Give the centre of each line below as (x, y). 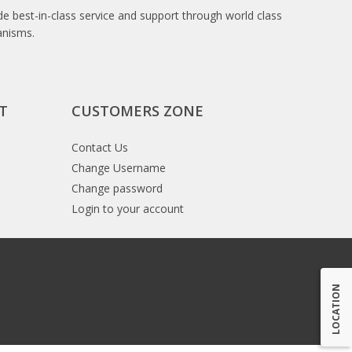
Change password (117, 188)
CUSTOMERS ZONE (137, 111)
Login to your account (128, 209)
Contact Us (100, 147)
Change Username (119, 168)
